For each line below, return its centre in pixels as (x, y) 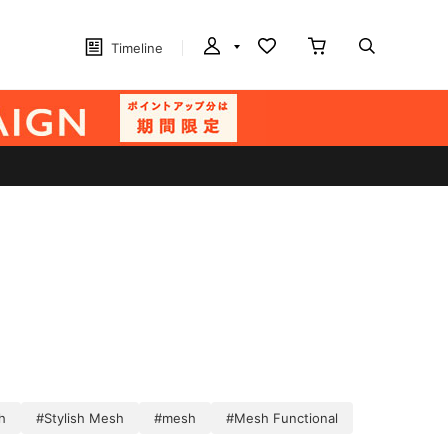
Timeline (137, 48)
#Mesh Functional (282, 418)
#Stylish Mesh (80, 418)
